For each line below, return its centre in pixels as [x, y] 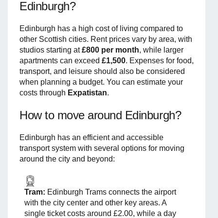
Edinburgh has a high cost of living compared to [101, 28]
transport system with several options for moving [102, 148]
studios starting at [51, 50]
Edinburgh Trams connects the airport [112, 192]
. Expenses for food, [160, 60]
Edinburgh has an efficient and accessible [91, 137]
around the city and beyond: [67, 159]
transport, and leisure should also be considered [102, 71]
